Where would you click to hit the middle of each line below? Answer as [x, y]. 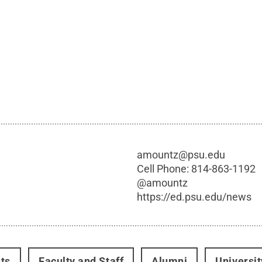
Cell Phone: [164, 169]
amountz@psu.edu [181, 155]
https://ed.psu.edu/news [194, 197]
